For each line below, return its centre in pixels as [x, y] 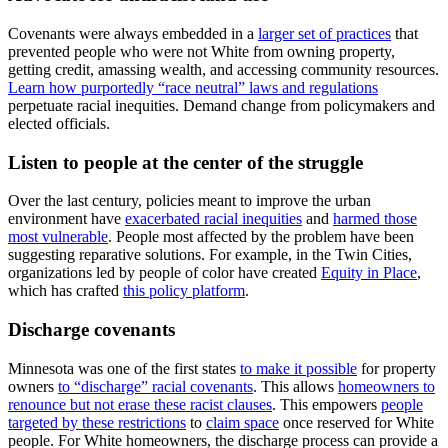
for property [396, 368]
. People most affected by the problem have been [261, 237]
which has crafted [65, 291]
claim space [242, 422]
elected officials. [59, 123]
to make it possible [298, 368]
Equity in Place [369, 273]
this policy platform [184, 291]
